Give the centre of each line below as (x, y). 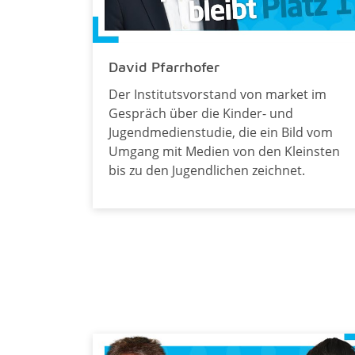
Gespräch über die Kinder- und (201, 113)
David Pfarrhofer (164, 67)
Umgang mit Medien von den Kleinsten (224, 151)
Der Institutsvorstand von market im (218, 94)
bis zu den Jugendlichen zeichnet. (207, 170)
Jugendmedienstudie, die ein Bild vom (221, 132)
